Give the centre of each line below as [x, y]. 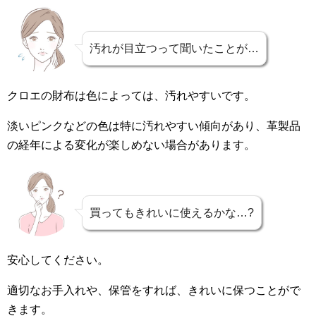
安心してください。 [58, 260]
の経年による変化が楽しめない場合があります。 [131, 145]
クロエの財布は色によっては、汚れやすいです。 [131, 96]
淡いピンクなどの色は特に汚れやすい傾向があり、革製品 [154, 126]
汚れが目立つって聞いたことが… [174, 49]
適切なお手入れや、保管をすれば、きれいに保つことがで [154, 291]
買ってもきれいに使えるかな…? [172, 213]
